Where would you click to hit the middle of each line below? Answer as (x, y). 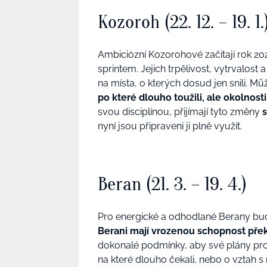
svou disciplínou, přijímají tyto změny (180, 112)
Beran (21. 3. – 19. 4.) (172, 184)
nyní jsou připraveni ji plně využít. (170, 126)
